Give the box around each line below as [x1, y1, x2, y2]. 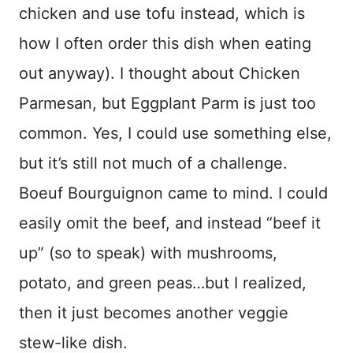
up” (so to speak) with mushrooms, [19, 243, 277, 262]
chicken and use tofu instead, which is [19, 3, 305, 23]
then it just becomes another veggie [19, 303, 288, 322]
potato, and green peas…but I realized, [19, 273, 307, 292]
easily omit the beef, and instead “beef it [19, 213, 321, 232]
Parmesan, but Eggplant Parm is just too [19, 93, 316, 113]
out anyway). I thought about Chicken [19, 63, 300, 83]
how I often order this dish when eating [19, 33, 311, 53]
